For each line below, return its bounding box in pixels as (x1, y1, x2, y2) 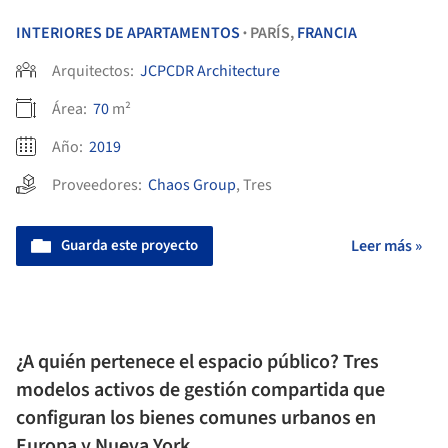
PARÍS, (250, 21, 297, 44)
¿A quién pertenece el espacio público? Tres (16, 348, 379, 377)
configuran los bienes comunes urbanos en (16, 404, 376, 433)
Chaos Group (148, 173, 236, 196)
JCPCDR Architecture (140, 59, 280, 82)
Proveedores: (52, 173, 148, 196)
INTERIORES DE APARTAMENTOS (16, 21, 240, 44)
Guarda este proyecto (61, 234, 198, 256)
